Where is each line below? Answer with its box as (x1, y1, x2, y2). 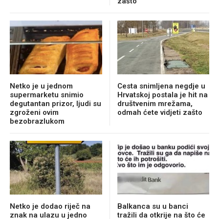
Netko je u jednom (10, 81, 73, 90)
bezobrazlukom (10, 116, 65, 126)
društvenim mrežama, (117, 99, 193, 108)
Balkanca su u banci (117, 201, 188, 211)
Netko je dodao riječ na (10, 201, 90, 211)
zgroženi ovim (10, 108, 59, 117)
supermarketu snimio (10, 90, 84, 99)
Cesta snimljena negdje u (117, 81, 205, 90)
